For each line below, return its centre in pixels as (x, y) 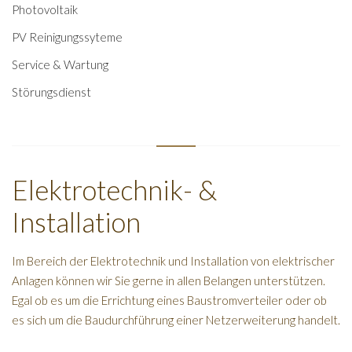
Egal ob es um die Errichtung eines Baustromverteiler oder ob (169, 300)
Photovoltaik (45, 9)
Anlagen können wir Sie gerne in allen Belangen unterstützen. (169, 280)
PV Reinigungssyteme (67, 37)
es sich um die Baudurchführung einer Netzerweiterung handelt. (176, 319)
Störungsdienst (51, 92)
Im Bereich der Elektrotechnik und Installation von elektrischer (173, 260)
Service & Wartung (60, 64)
